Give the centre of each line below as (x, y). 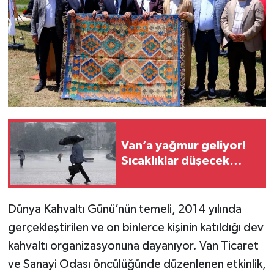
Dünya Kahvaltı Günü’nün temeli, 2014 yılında (124, 209)
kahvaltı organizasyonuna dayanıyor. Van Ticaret (133, 246)
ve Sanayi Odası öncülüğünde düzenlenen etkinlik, (137, 265)
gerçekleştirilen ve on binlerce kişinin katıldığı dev (135, 228)
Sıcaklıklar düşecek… (181, 161)
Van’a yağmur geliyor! (183, 146)
